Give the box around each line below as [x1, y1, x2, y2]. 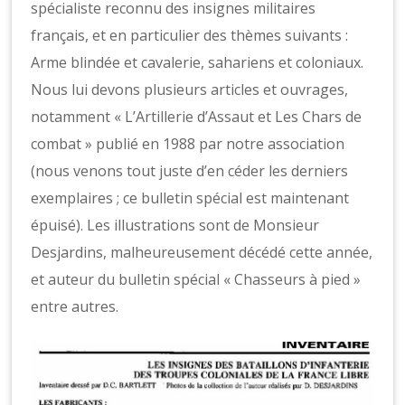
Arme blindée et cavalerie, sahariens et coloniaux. [31, 52, 364, 72]
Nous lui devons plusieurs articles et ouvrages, [31, 79, 349, 99]
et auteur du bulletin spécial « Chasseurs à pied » [31, 268, 362, 289]
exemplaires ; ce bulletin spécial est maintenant [31, 187, 350, 208]
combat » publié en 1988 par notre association [31, 133, 345, 154]
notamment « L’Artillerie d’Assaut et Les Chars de [31, 106, 363, 127]
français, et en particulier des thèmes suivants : [31, 24, 349, 45]
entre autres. [31, 296, 119, 316]
